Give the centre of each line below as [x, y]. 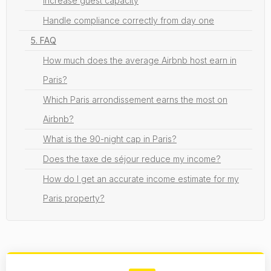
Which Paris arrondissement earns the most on [135, 99]
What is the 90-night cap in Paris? [110, 139]
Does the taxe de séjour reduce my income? [132, 158]
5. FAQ [44, 40]
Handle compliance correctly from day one [129, 20]
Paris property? [74, 198]
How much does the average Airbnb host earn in [140, 60]
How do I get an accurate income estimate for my [141, 178]
